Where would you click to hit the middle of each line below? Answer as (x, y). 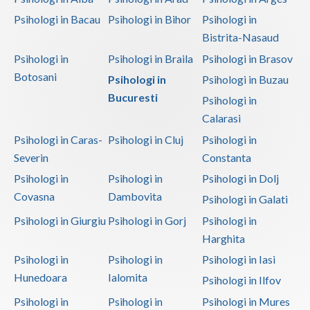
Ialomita (127, 277)
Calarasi (221, 118)
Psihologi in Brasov (247, 58)
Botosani (35, 76)
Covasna (34, 197)
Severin (31, 157)
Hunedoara (40, 277)
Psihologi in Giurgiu (60, 220)
